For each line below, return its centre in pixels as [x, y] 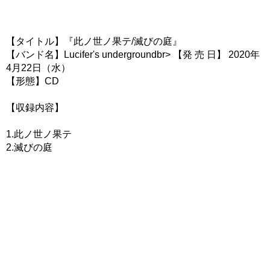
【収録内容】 [35, 108]
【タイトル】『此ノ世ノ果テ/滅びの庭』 [94, 41]
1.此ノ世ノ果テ [39, 134]
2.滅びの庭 [29, 147]
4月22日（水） [38, 68]
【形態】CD [33, 81]
